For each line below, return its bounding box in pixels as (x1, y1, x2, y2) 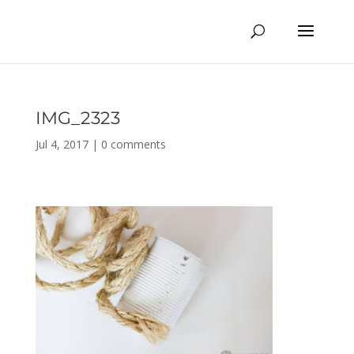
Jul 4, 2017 (35, 137, 88, 152)
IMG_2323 (35, 107, 120, 129)
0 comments (100, 137, 166, 152)
